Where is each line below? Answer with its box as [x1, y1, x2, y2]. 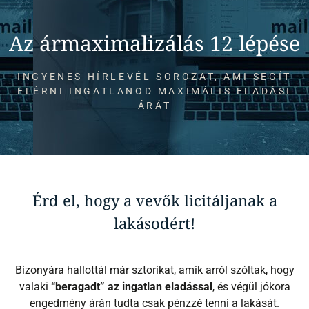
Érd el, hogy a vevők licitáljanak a [32, 190, 277, 211]
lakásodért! [114, 212, 195, 234]
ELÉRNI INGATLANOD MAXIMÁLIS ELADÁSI [17, 86, 292, 97]
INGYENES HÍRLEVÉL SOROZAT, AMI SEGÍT [17, 71, 292, 83]
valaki [19, 280, 51, 294]
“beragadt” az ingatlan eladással [50, 280, 212, 294]
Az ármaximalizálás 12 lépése [9, 29, 300, 58]
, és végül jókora [212, 280, 290, 294]
